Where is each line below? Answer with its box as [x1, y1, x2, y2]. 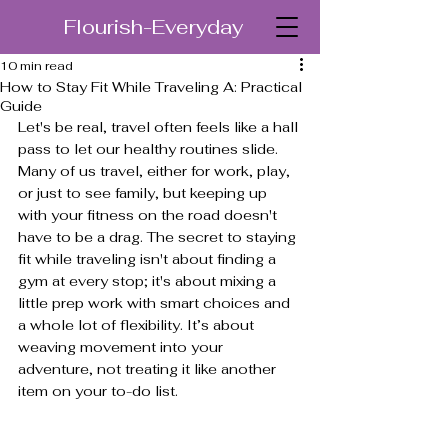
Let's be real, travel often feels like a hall [18, 118, 302, 136]
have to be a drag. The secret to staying [18, 228, 300, 246]
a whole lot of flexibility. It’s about [18, 316, 258, 334]
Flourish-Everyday [64, 14, 243, 40]
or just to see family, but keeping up [18, 184, 271, 202]
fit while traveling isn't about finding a [18, 250, 280, 268]
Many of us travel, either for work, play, [18, 162, 294, 180]
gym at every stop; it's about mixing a [18, 272, 280, 290]
